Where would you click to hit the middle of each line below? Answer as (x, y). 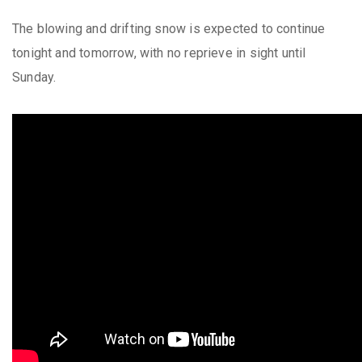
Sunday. (34, 77)
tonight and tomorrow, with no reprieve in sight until (159, 53)
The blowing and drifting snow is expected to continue (169, 28)
